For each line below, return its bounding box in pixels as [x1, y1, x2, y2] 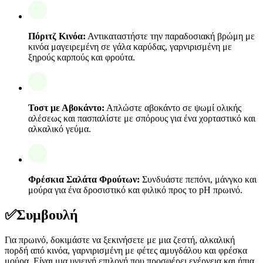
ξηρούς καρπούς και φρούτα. [28, 52, 135, 62]
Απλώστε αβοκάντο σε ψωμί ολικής [104, 102, 241, 113]
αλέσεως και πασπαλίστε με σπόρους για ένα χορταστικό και [28, 113, 255, 123]
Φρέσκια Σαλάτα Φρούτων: [28, 174, 140, 184]
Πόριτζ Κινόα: [28, 31, 86, 41]
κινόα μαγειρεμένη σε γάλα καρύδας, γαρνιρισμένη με [28, 41, 232, 52]
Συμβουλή [16, 207, 78, 222]
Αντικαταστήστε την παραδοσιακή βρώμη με [86, 31, 255, 41]
